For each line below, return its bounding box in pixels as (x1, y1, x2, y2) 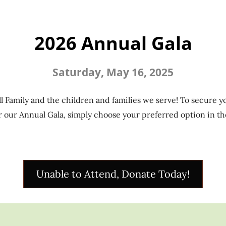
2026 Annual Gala (34, 31, 192, 56)
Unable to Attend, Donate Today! (36, 167, 190, 180)
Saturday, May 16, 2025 (52, 65, 174, 80)
